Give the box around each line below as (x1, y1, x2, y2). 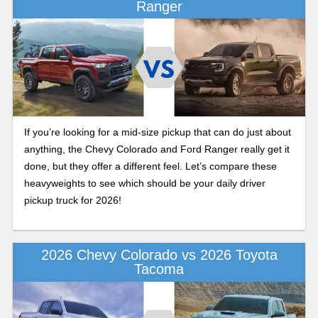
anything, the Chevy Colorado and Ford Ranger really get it (23, 143, 290, 155)
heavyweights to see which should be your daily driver (23, 177, 265, 189)
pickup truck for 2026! (23, 194, 121, 206)
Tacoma (134, 261, 184, 278)
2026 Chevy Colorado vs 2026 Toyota (40, 247, 278, 263)
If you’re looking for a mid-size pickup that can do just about (23, 126, 291, 138)
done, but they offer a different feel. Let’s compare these (23, 160, 277, 172)
